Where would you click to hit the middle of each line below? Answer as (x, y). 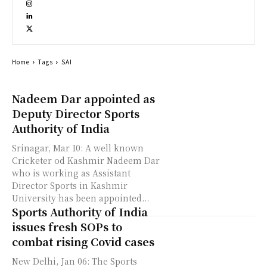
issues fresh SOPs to (67, 226)
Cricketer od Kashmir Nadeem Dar (86, 160)
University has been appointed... (80, 198)
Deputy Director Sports (76, 113)
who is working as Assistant (71, 173)
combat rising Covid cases (83, 241)
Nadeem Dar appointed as (83, 98)
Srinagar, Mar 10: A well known (78, 148)
